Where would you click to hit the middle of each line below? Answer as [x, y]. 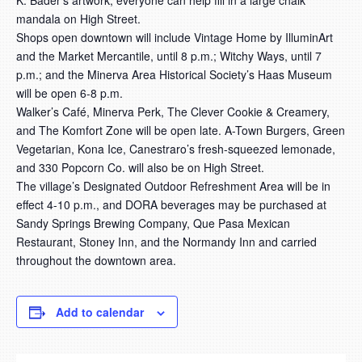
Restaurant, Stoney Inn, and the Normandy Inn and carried [166, 242]
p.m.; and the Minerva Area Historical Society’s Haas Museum [174, 74]
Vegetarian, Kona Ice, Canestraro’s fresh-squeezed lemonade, [176, 149]
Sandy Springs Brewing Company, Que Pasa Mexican [153, 223]
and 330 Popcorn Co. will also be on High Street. [140, 167]
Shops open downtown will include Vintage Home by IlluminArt [175, 37]
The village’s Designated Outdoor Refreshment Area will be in [173, 186]
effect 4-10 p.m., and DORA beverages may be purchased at [171, 204]
